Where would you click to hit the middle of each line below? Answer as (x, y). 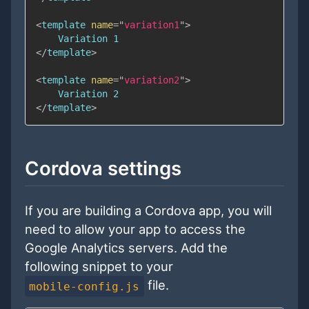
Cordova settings (103, 169)
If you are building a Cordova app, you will (148, 211)
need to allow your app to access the (135, 229)
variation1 (152, 25)
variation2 (152, 80)
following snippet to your (99, 267)
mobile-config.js (84, 286)
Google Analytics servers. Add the (126, 248)
